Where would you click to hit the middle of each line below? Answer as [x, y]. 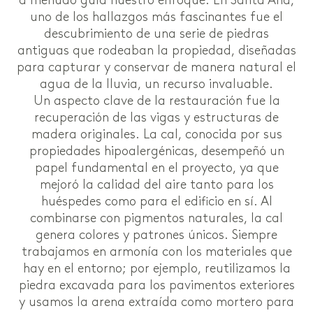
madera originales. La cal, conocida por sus [156, 134]
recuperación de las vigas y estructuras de [156, 117]
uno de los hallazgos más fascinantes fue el [156, 17]
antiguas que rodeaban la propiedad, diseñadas [156, 50]
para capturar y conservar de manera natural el [156, 67]
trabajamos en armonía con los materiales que [156, 252]
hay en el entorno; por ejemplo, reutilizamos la [156, 268]
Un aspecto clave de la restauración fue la [156, 101]
